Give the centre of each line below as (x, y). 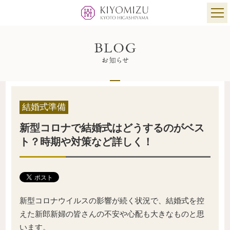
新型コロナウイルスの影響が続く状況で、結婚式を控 (112, 201)
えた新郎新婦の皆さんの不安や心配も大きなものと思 (112, 214)
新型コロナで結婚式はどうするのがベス (112, 128)
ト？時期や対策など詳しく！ (86, 142)
